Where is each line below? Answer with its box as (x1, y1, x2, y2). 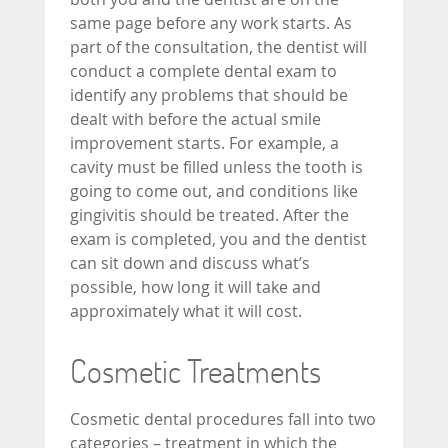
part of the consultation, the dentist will (70, 35, 367, 58)
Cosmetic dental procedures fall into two (70, 407, 376, 430)
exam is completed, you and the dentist (70, 227, 367, 250)
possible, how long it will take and (70, 275, 321, 298)
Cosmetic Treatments (70, 349, 321, 391)
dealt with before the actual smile (70, 107, 321, 130)
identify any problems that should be (70, 83, 348, 106)
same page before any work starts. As (70, 11, 352, 34)
